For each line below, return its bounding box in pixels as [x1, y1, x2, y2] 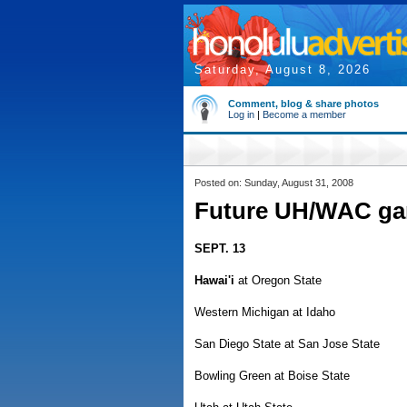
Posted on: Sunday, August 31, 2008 [194, 177, 353, 188]
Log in [228, 109, 254, 120]
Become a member [263, 109, 346, 120]
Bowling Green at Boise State [194, 369, 350, 382]
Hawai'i [194, 273, 234, 287]
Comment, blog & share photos [228, 98, 379, 109]
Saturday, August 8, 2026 [194, 63, 371, 76]
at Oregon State [234, 273, 322, 287]
